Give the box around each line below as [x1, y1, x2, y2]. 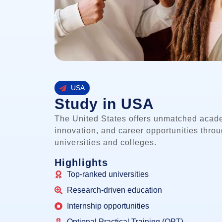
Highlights [55, 157, 109, 168]
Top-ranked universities [67, 170, 149, 179]
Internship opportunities [67, 202, 150, 211]
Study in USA [55, 96, 155, 112]
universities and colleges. [55, 138, 157, 147]
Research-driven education [67, 186, 163, 195]
